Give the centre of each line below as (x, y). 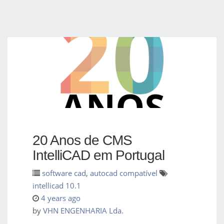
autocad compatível (124, 173)
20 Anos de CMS (82, 140)
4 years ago (61, 198)
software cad (64, 173)
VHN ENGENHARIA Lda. (83, 211)
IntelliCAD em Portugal (98, 155)
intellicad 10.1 (57, 186)
